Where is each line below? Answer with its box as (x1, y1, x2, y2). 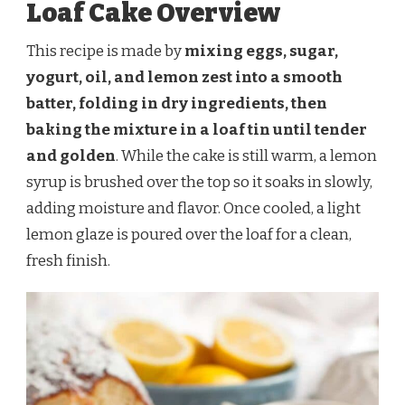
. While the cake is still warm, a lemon (116, 146, 377, 165)
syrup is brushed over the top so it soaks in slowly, (26, 172, 372, 192)
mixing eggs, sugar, (184, 41, 338, 61)
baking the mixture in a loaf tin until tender (26, 119, 367, 139)
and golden (26, 146, 116, 165)
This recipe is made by (26, 41, 184, 61)
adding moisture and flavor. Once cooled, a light (26, 198, 361, 218)
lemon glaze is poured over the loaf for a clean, (26, 224, 352, 244)
